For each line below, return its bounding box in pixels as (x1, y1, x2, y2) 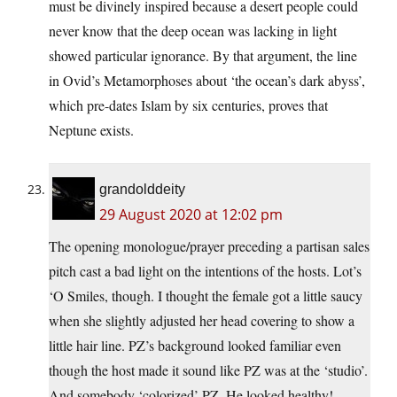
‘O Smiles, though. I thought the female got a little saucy (49, 286, 362, 306)
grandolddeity (99, 182, 185, 198)
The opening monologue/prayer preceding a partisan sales (49, 237, 370, 256)
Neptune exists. (49, 121, 134, 140)
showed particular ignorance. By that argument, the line (49, 46, 357, 66)
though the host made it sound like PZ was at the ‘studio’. (49, 361, 368, 380)
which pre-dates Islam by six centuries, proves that (49, 96, 328, 115)
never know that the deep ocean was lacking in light (49, 21, 337, 41)
